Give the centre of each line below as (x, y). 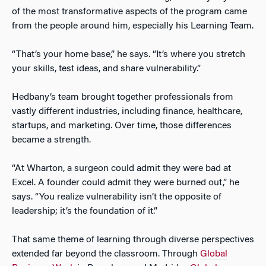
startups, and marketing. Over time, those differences (122, 126)
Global (214, 254)
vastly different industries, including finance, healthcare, (127, 112)
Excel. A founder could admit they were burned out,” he (126, 183)
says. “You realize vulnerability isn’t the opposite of (117, 197)
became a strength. (51, 140)
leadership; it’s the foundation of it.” (85, 212)
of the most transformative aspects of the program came (129, 12)
